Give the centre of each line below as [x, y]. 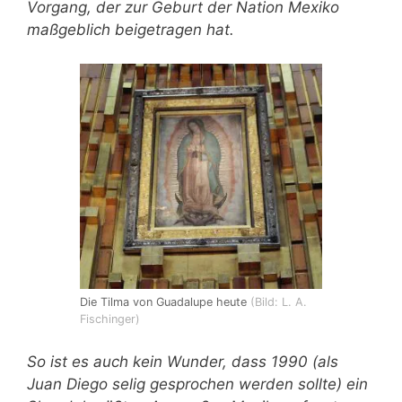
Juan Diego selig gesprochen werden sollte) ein [197, 384]
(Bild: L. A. [279, 302]
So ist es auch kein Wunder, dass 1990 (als [183, 361]
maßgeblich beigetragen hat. [131, 29]
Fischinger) [110, 319]
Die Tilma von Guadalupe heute [165, 302]
